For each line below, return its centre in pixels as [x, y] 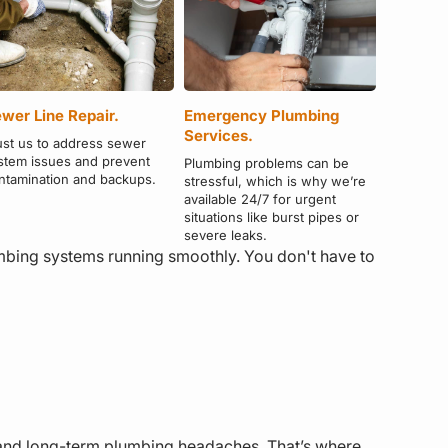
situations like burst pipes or [272, 216]
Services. [219, 135]
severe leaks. [226, 234]
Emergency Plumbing [262, 115]
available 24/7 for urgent [260, 198]
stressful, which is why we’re [275, 180]
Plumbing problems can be [267, 162]
